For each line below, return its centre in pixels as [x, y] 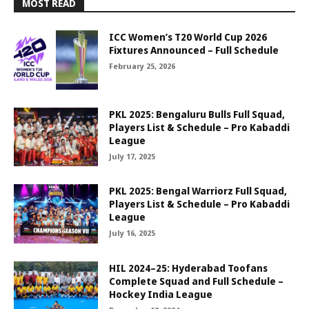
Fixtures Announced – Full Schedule [194, 50]
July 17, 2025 [132, 156]
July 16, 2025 [132, 233]
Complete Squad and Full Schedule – [197, 281]
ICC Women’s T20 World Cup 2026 [188, 37]
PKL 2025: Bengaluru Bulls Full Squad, [197, 114]
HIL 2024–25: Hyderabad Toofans [189, 268]
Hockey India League [161, 295]
